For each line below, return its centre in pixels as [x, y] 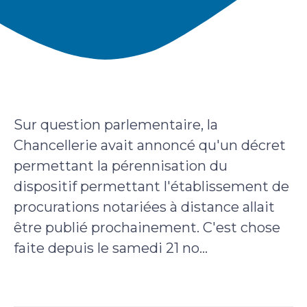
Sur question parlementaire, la [116, 124]
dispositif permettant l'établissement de [151, 186]
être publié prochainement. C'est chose [147, 227]
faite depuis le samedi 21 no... [111, 248]
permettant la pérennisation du [121, 165]
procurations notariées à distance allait [144, 207]
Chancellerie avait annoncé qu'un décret [150, 145]
